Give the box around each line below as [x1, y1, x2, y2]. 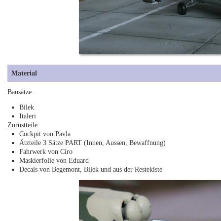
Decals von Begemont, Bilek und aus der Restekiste [19, 165, 163, 173]
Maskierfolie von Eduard [19, 156, 89, 164]
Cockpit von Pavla [19, 130, 71, 138]
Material [11, 69, 37, 77]
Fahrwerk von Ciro [19, 147, 73, 155]
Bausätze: [7, 88, 34, 96]
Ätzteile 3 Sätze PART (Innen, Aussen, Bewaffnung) [19, 139, 166, 147]
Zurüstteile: [7, 121, 40, 129]
